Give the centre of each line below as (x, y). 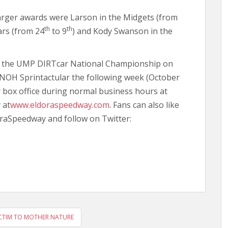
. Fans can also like (144, 105)
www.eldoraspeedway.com (60, 105)
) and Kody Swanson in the (122, 31)
